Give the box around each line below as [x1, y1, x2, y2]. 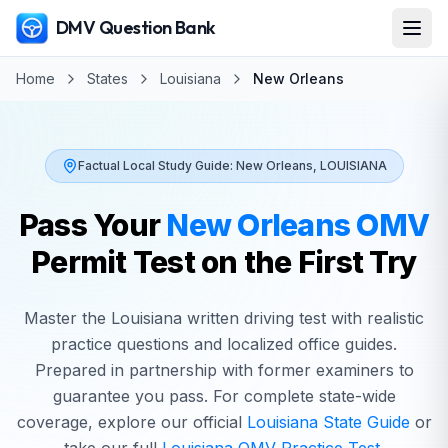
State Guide [317, 412, 410, 432]
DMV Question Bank [56, 16, 216, 39]
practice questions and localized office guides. [51, 334, 397, 354]
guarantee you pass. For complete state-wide [52, 386, 396, 406]
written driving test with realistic [182, 308, 424, 328]
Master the [24, 308, 111, 328]
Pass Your [18, 207, 167, 243]
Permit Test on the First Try [31, 244, 417, 280]
